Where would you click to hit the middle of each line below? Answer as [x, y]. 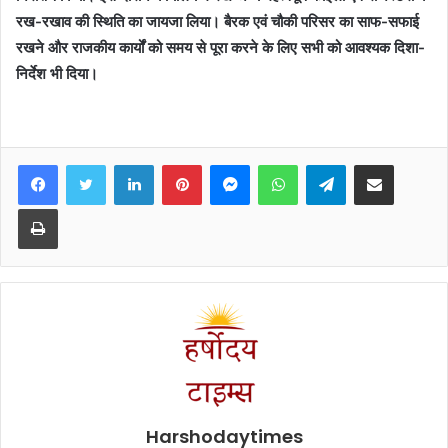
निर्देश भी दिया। [57, 73]
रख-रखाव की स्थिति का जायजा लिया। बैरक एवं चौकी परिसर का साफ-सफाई [217, 21]
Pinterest [229, 163]
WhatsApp [329, 163]
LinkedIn [179, 163]
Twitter [127, 163]
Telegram [373, 163]
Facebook [87, 163]
